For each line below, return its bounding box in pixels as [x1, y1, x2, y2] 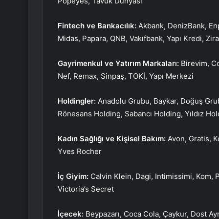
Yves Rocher [58, 147, 102, 156]
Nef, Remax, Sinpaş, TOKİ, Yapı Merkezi [58, 71, 194, 81]
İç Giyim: [58, 172, 90, 181]
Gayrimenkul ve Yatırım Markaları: [58, 59, 181, 68]
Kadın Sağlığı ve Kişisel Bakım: [58, 134, 168, 144]
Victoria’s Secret [58, 184, 114, 194]
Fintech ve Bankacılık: [58, 21, 136, 31]
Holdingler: [58, 96, 98, 106]
